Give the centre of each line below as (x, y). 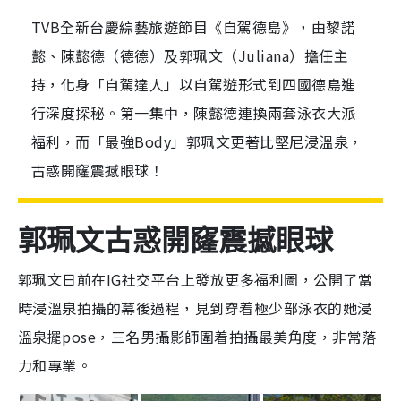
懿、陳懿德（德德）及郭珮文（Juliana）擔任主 (190, 56)
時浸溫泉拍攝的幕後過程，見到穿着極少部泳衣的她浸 (195, 308)
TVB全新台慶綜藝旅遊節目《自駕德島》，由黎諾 (194, 27)
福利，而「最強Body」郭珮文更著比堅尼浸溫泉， (197, 142)
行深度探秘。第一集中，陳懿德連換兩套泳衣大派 (194, 113)
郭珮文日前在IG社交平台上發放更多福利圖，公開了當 (195, 280)
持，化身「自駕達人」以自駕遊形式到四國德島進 (194, 85)
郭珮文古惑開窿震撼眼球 (175, 241)
